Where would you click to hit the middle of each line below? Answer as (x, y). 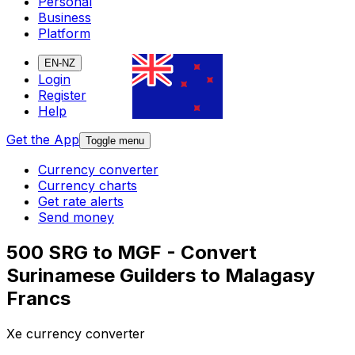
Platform (64, 34)
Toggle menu (115, 141)
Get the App (43, 140)
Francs (38, 299)
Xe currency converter (76, 334)
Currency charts (88, 186)
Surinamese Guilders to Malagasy (160, 276)
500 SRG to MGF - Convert (132, 253)
